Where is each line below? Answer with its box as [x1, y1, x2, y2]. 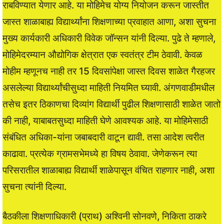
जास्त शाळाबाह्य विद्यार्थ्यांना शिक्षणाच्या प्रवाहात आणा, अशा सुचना [2, 15, 216, 27]
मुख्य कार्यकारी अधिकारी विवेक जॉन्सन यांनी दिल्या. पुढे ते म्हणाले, [2, 32, 215, 44]
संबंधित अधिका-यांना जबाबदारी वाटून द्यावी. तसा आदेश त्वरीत [2, 131, 204, 143]
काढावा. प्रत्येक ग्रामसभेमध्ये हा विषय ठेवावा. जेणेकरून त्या [2, 147, 197, 159]
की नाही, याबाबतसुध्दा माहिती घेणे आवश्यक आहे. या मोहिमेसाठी [2, 114, 208, 126]
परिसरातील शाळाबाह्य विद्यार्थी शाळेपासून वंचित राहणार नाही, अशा [2, 164, 214, 176]
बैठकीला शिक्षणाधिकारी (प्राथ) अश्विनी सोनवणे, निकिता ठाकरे [2, 210, 206, 222]
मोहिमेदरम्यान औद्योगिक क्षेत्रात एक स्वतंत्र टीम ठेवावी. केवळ [2, 48, 202, 60]
